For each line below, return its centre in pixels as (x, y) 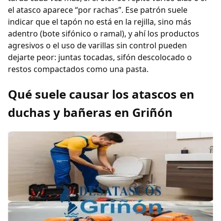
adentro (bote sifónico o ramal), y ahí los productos (104, 34)
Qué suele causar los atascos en (101, 94)
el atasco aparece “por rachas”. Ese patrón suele (98, 10)
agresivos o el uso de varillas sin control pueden (97, 46)
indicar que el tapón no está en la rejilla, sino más (100, 22)
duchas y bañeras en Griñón (90, 112)
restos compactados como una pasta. (78, 69)
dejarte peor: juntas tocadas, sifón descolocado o (100, 57)
